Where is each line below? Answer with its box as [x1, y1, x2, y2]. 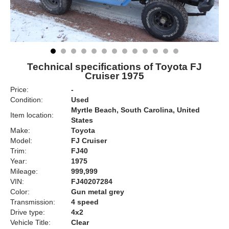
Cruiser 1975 [85, 71, 144, 81]
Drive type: [10, 208, 45, 216]
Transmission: [10, 198, 55, 206]
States [71, 116, 93, 124]
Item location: [10, 111, 54, 119]
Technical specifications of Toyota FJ [27, 61, 202, 72]
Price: [10, 85, 29, 94]
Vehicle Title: [10, 218, 51, 226]
